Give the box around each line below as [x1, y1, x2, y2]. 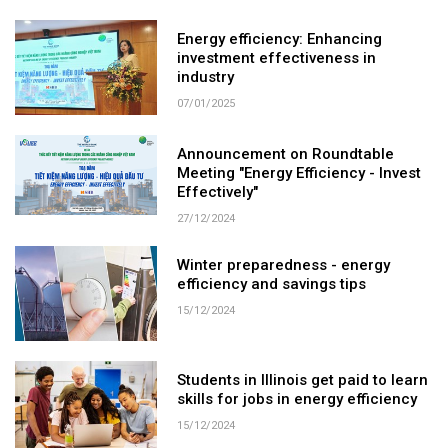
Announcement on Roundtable [177, 144, 395, 163]
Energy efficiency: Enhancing [177, 30, 383, 49]
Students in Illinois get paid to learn [177, 370, 429, 389]
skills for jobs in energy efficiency [177, 389, 418, 408]
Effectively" [177, 182, 259, 201]
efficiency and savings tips [177, 274, 367, 293]
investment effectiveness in [177, 49, 377, 68]
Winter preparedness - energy [177, 255, 391, 274]
